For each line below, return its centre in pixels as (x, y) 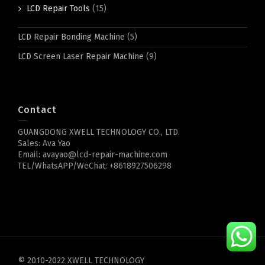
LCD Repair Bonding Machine (71, 37)
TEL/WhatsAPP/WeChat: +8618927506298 (95, 166)
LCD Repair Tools (58, 9)
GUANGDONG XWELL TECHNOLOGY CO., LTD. (99, 132)
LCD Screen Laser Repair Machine (81, 56)
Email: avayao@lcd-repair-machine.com (93, 155)
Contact (37, 110)
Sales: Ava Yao (44, 143)
